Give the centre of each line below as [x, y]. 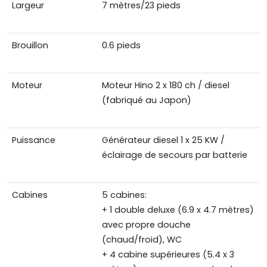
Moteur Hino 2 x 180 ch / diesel [166, 86]
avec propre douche [146, 225]
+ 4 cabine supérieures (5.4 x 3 [168, 255]
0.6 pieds [121, 46]
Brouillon [30, 46]
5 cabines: [124, 195]
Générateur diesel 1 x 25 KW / [163, 140]
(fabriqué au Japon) [147, 100]
